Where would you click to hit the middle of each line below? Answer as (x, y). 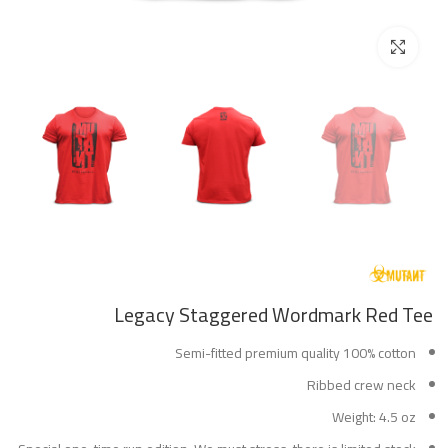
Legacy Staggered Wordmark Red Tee (273, 314)
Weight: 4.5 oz (374, 416)
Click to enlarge (334, 47)
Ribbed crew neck (361, 384)
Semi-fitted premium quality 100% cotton (295, 352)
